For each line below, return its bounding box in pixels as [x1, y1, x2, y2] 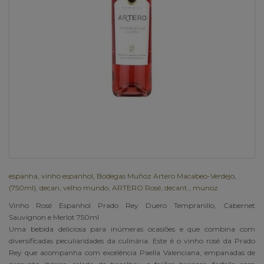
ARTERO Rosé [112, 183, 161, 192]
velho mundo [63, 183, 108, 192]
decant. [164, 183, 189, 192]
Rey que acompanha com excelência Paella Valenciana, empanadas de [9, 247, 255, 257]
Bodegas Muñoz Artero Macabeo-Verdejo [97, 171, 235, 180]
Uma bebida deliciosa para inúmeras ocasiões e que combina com [9, 224, 255, 233]
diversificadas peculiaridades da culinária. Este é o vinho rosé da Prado [9, 236, 255, 245]
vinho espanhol [41, 171, 93, 180]
